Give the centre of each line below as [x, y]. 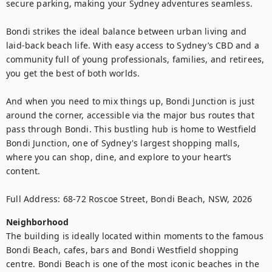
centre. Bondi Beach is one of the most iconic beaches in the [133, 264]
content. [23, 171]
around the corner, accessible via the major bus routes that [130, 115]
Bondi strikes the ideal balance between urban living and [127, 31]
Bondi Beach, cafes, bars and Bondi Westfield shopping [123, 250]
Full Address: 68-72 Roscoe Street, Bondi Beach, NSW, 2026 [129, 199]
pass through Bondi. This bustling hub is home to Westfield [131, 129]
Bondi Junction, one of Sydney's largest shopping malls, [123, 143]
